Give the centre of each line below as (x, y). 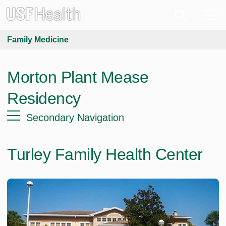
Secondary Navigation (75, 118)
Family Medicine (38, 40)
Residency (44, 98)
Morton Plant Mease (78, 77)
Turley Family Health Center (105, 154)
